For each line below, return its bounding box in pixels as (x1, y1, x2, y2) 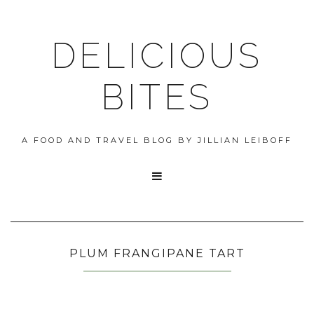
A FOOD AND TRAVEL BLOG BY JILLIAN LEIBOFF (22, 135, 292, 145)
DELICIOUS (51, 35, 263, 76)
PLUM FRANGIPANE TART (69, 247, 245, 260)
